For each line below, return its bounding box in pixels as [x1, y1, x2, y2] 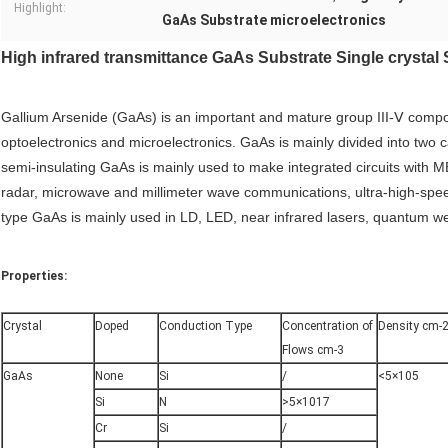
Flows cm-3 [282, 343, 344, 358]
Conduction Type [159, 319, 252, 334]
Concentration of [282, 319, 373, 334]
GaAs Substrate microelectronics [162, 12, 386, 29]
